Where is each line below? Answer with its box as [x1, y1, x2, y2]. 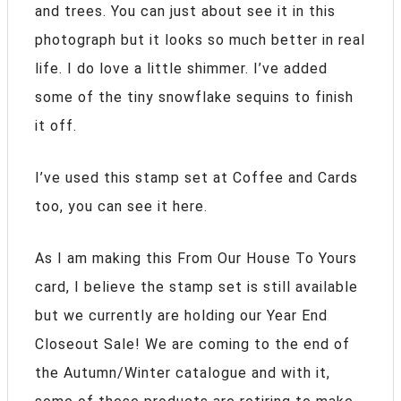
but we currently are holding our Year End [35, 306, 328, 324]
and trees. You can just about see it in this [35, 2, 336, 20]
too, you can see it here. [35, 197, 208, 215]
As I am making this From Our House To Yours [35, 249, 357, 267]
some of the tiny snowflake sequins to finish [35, 88, 354, 106]
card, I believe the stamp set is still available [35, 277, 358, 295]
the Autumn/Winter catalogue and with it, [35, 363, 330, 381]
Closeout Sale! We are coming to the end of [35, 335, 350, 353]
